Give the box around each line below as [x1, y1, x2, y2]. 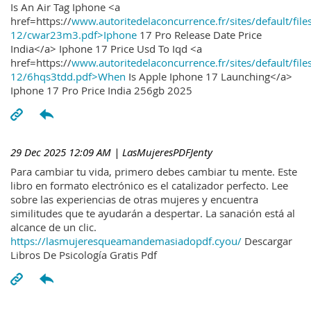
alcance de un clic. [10, 220, 96, 235]
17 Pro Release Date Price [137, 27, 262, 42]
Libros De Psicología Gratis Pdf [10, 248, 157, 262]
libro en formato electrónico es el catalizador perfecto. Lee [10, 178, 288, 193]
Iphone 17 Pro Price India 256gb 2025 [10, 83, 192, 97]
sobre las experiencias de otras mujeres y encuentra [10, 192, 258, 207]
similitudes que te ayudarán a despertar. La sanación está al [10, 206, 295, 221]
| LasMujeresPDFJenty [111, 144, 212, 159]
